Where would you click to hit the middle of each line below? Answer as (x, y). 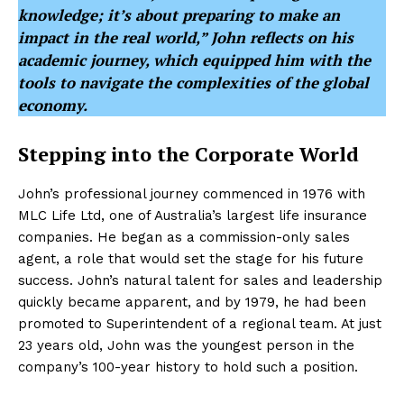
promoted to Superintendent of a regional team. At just (200, 324)
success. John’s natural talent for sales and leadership (200, 280)
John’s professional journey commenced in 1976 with (192, 194)
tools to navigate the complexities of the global (193, 83)
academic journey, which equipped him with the (194, 60)
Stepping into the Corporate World (188, 154)
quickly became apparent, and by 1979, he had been (192, 302)
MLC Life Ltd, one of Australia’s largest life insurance (193, 216)
